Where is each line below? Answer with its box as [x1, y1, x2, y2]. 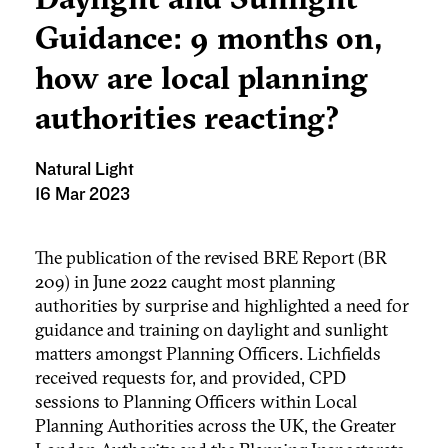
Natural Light [35, 160, 134, 180]
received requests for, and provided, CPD [35, 366, 346, 390]
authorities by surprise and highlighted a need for [35, 294, 409, 318]
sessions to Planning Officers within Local [35, 390, 357, 414]
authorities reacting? [35, 98, 340, 138]
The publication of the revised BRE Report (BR [35, 246, 387, 270]
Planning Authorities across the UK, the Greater [35, 414, 396, 438]
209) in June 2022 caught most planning [35, 270, 335, 294]
